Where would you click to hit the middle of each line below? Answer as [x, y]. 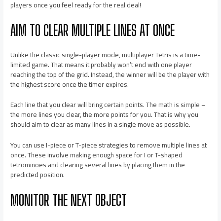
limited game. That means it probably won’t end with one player [101, 64]
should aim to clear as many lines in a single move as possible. [101, 125]
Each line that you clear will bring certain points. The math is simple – [108, 105]
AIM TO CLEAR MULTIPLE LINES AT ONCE [93, 30]
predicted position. [38, 175]
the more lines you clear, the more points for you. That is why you [105, 115]
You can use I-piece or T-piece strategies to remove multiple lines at [109, 145]
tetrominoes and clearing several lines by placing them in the [98, 165]
